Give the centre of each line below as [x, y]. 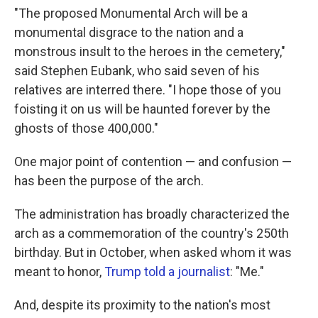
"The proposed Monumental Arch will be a [131, 13]
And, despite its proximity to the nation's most [142, 305]
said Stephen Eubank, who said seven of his [137, 71]
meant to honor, [59, 272]
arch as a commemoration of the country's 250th [152, 233]
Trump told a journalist [167, 272]
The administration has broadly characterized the [152, 214]
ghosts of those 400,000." [86, 128]
